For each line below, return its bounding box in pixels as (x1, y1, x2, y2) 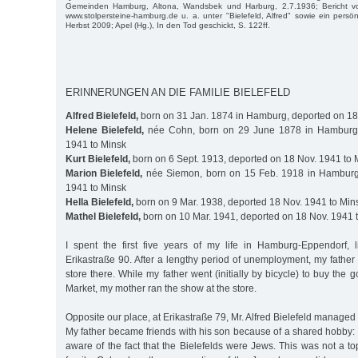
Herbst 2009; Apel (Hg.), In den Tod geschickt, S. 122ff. (66, 20, 270, 30)
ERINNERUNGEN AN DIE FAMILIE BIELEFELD (66, 86, 290, 98)
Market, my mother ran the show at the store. (66, 282, 257, 294)
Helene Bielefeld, (66, 124, 144, 136)
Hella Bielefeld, (66, 196, 133, 208)
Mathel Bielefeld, (66, 210, 141, 222)
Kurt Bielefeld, (66, 153, 130, 165)
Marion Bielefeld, (66, 167, 143, 179)
